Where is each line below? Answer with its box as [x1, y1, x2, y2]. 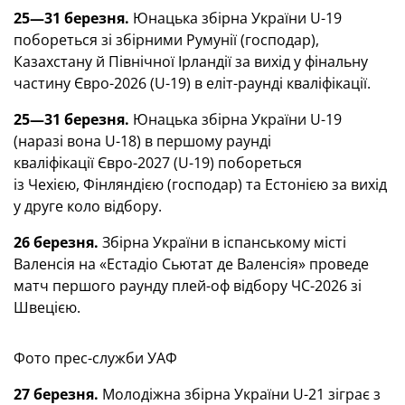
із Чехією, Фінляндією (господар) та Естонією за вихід [14, 174, 387, 194]
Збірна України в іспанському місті [99, 232, 346, 252]
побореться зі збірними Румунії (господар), [14, 30, 319, 50]
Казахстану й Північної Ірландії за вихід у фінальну [14, 52, 368, 71]
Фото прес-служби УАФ [14, 348, 177, 368]
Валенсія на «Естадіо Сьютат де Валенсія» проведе [14, 254, 369, 274]
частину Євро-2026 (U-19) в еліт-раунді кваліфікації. [14, 73, 371, 93]
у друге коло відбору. [14, 196, 162, 216]
